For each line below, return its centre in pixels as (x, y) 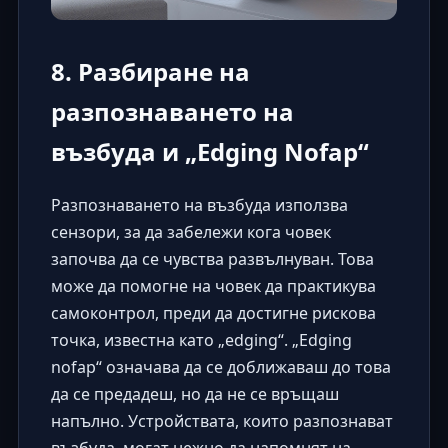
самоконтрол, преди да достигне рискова (213, 313)
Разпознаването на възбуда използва (199, 205)
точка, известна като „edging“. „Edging (201, 340)
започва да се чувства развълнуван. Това (212, 259)
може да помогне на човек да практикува (213, 286)
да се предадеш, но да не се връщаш (194, 394)
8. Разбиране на (150, 72)
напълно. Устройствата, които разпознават (221, 421)
